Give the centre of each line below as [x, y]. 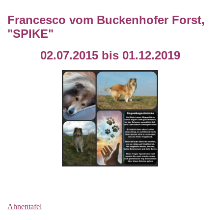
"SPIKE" [30, 34]
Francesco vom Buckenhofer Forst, [106, 20]
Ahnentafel [25, 207]
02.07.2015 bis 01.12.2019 [110, 55]
